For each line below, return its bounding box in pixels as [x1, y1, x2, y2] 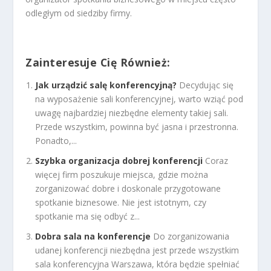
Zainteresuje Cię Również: [25, 55, 171, 70]
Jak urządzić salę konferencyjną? [35, 79, 177, 91]
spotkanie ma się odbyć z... [35, 210, 140, 222]
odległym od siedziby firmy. [25, 7, 132, 19]
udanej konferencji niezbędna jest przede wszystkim [35, 244, 240, 256]
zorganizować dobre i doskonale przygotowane [35, 182, 221, 194]
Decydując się [179, 79, 234, 91]
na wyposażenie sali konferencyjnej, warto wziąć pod [35, 93, 244, 105]
